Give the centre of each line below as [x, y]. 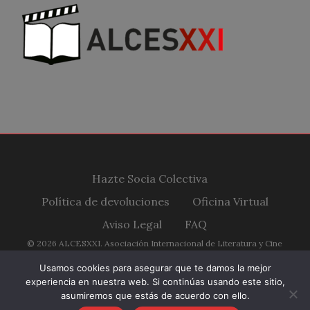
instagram [242, 293]
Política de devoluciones [105, 201]
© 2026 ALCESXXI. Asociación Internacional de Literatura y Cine [155, 243]
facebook [137, 293]
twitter [94, 293]
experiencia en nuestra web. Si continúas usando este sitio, [155, 282]
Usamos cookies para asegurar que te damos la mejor [155, 268]
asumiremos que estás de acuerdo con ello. [155, 295]
